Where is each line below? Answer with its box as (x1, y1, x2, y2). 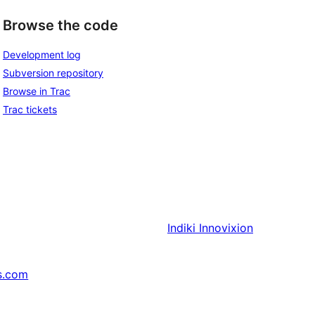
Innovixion (199, 220, 253, 235)
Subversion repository (3, 66, 103, 79)
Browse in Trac (3, 84, 70, 97)
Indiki (167, 220, 195, 235)
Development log (3, 48, 81, 60)
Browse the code (3, 17, 118, 34)
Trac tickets (3, 103, 57, 115)
